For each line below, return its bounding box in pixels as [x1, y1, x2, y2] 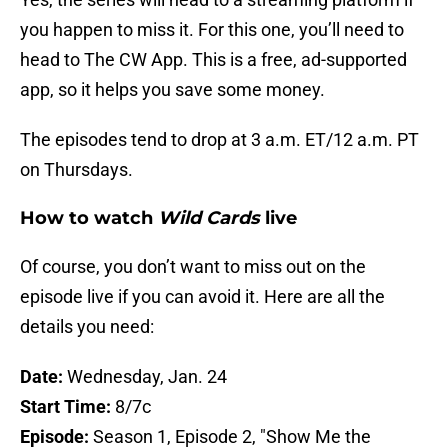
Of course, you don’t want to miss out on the [20, 256, 366, 278]
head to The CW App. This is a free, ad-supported [20, 49, 407, 71]
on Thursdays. [20, 159, 133, 181]
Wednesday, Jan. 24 [67, 366, 227, 388]
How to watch [20, 207, 158, 230]
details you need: [20, 316, 154, 338]
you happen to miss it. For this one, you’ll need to [20, 19, 404, 41]
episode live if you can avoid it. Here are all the [20, 286, 385, 308]
